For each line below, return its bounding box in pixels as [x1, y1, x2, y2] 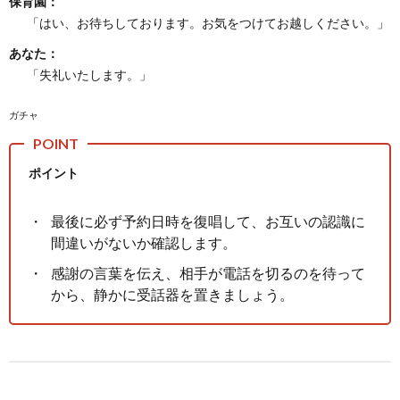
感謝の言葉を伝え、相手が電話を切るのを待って [51, 263, 365, 281]
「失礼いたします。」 [27, 66, 152, 82]
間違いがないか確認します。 [51, 233, 237, 251]
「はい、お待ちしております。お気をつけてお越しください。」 [27, 14, 389, 30]
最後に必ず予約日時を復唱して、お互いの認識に [51, 212, 365, 229]
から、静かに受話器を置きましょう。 [51, 285, 294, 303]
